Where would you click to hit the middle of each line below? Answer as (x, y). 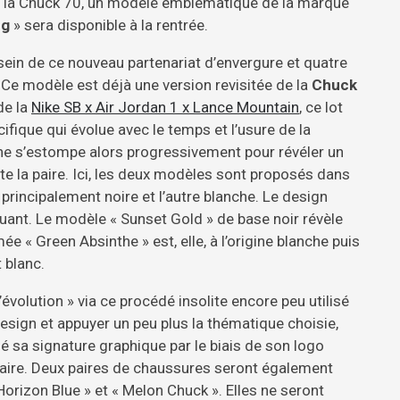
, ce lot (321, 107)
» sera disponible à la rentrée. (109, 25)
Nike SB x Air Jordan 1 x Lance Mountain (165, 107)
